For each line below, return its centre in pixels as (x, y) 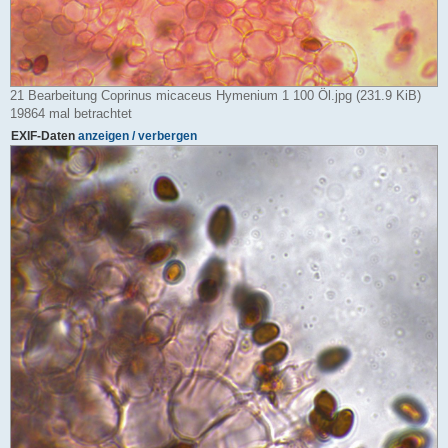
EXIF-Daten (44, 135)
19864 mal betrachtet (71, 113)
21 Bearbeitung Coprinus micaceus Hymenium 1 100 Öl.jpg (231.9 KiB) (215, 95)
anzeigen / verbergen (137, 135)
